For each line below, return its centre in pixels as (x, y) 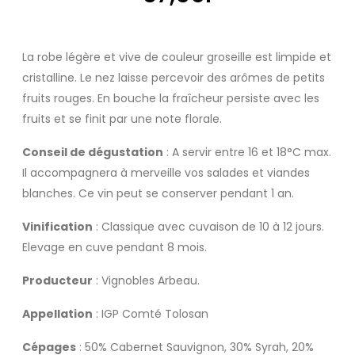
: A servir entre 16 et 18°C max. (247, 152)
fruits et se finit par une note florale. (124, 119)
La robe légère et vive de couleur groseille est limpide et (177, 57)
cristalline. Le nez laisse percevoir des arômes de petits (174, 78)
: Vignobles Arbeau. (148, 281)
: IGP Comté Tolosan (151, 314)
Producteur (57, 281)
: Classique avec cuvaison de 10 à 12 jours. (208, 227)
